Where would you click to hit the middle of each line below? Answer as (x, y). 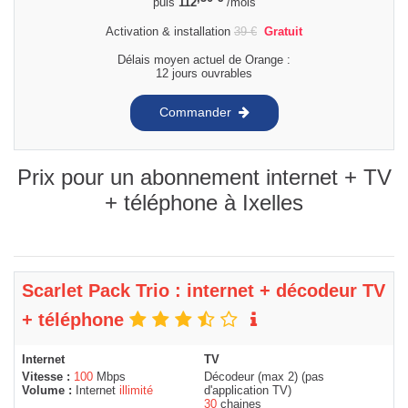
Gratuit (283, 31)
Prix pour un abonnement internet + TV (204, 177)
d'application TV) (248, 390)
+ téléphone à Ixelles (204, 202)
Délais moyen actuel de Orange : (204, 59)
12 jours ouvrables (204, 73)
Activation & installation (170, 31)
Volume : (49, 390)
